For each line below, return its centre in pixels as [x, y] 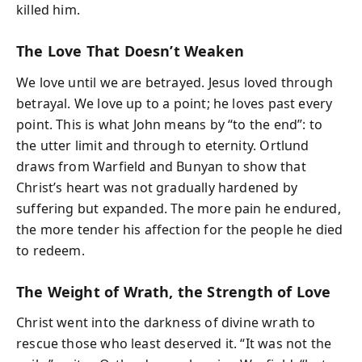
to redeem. [51, 250]
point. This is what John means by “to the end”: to [169, 124]
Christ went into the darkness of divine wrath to [166, 322]
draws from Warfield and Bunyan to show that [161, 166]
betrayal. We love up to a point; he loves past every [175, 103]
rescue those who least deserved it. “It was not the [174, 343]
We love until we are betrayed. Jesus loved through [175, 82]
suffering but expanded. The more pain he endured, [179, 208]
